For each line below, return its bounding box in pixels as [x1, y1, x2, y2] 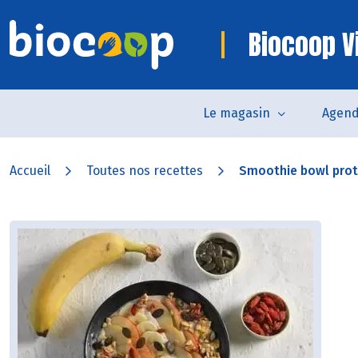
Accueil [10, 163, 50, 178]
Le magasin [202, 105, 270, 121]
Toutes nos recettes [86, 163, 203, 178]
